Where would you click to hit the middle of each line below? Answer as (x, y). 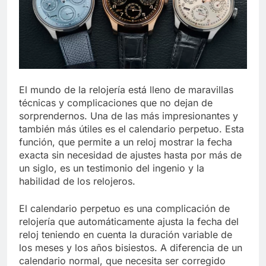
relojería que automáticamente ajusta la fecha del (129, 222)
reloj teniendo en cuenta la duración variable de (126, 235)
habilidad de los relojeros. (77, 181)
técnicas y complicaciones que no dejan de (116, 103)
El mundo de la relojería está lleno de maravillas (126, 90)
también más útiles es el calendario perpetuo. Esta (132, 129)
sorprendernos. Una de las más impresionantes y (129, 116)
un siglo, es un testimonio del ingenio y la (112, 168)
